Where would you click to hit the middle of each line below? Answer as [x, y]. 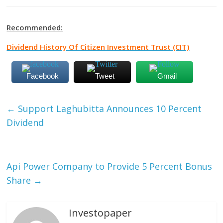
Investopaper [101, 213]
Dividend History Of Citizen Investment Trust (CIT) [98, 47]
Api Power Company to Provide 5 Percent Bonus [110, 167]
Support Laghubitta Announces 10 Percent [109, 109]
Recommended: [35, 28]
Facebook [43, 76]
